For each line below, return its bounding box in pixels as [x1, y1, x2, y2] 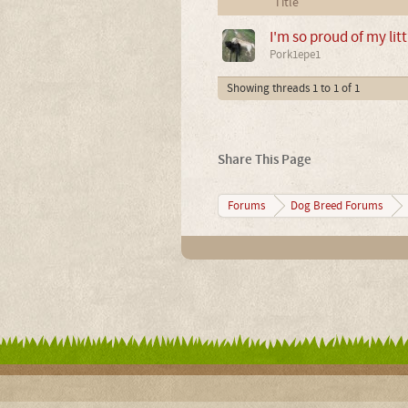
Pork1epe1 [269, 46, 321, 62]
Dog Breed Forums [290, 198, 382, 213]
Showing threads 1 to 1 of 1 [226, 80, 360, 96]
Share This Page [217, 150, 311, 168]
